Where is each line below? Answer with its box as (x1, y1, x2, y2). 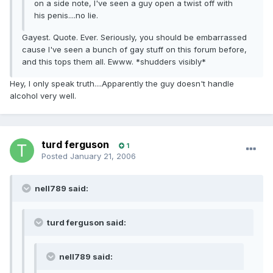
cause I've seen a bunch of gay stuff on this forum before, (22, 44, 247, 55)
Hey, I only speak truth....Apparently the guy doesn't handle (10, 79, 234, 89)
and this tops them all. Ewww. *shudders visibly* (22, 57, 206, 67)
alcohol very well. (10, 91, 76, 101)
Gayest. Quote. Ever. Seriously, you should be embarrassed (22, 32, 247, 43)
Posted (41, 151, 70, 161)
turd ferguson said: (45, 218, 126, 228)
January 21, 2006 (70, 151, 136, 161)
